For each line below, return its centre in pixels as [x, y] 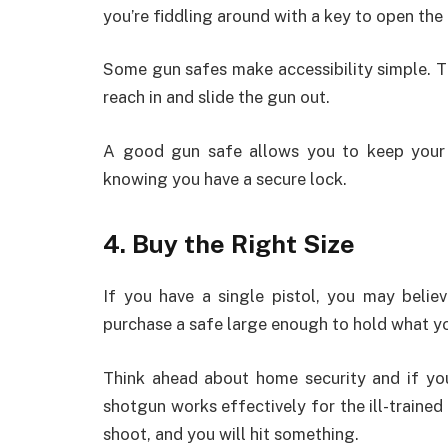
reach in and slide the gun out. [216, 97]
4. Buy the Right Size [229, 244]
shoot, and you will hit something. [231, 433]
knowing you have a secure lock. [225, 178]
